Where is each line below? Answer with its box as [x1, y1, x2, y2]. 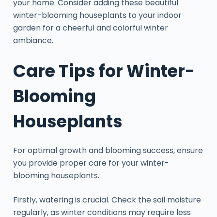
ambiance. [13, 35, 53, 46]
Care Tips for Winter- [13, 59, 195, 83]
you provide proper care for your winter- [13, 157, 169, 169]
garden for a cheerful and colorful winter [13, 22, 168, 34]
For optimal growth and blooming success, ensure [13, 144, 203, 156]
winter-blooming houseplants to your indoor [13, 10, 182, 21]
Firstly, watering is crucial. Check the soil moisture [13, 194, 201, 205]
